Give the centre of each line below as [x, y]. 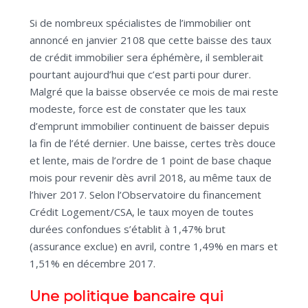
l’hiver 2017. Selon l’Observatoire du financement [145, 195]
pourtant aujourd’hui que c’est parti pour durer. [140, 75]
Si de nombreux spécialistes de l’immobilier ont [140, 23]
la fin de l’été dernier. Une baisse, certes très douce [153, 143]
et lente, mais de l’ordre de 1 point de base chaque [151, 161]
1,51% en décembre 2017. [92, 264]
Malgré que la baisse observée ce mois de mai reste [154, 92]
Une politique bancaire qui [126, 296]
